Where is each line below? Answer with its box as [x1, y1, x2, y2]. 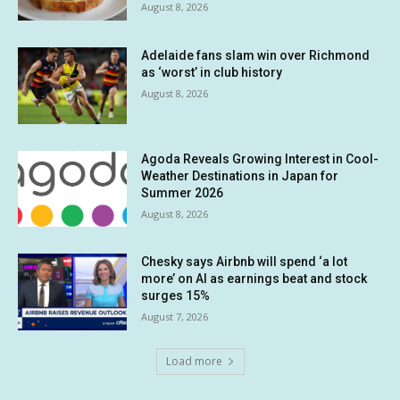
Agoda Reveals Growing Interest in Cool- [141, 151, 379, 166]
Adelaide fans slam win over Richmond [141, 47, 371, 62]
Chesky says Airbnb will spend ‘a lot [141, 254, 348, 270]
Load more [165, 353, 222, 369]
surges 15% [141, 288, 211, 304]
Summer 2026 [141, 185, 224, 200]
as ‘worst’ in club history [141, 64, 283, 79]
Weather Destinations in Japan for [141, 168, 339, 183]
